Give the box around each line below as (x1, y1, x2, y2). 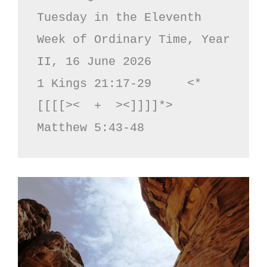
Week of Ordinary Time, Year (37, 32, 230, 46)
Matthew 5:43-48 (37, 120, 144, 135)
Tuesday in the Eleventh (37, 10, 201, 24)
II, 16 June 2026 (37, 54, 151, 69)
